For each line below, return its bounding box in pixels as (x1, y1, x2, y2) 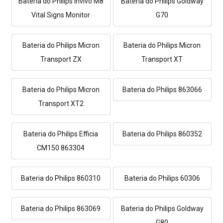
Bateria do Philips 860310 (21, 174, 101, 183)
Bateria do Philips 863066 (122, 86, 202, 94)
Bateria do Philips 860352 (122, 130, 202, 138)
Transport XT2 (38, 100, 84, 108)
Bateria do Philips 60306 (124, 174, 200, 183)
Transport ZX (40, 55, 82, 64)
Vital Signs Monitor (31, 11, 91, 19)
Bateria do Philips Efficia (23, 130, 99, 138)
